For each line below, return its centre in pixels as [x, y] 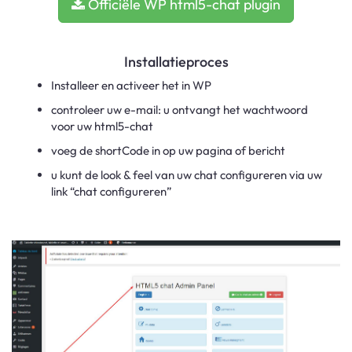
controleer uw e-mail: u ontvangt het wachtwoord [180, 110]
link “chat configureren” [112, 191]
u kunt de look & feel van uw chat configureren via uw [187, 175]
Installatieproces [176, 62]
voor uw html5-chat [102, 126]
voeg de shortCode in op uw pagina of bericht [168, 150]
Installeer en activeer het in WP [131, 85]
